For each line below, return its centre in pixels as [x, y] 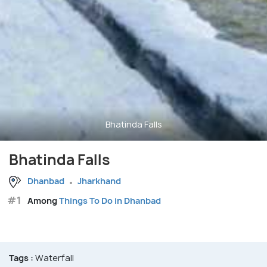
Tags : [21, 258]
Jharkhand [99, 181]
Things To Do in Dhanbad [110, 201]
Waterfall [54, 258]
